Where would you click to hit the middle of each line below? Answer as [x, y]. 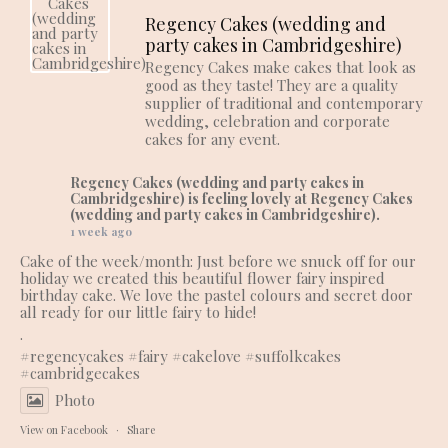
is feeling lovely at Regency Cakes [300, 199]
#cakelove [206, 356]
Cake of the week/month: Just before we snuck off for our [218, 261]
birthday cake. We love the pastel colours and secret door [216, 295]
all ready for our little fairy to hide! [138, 312]
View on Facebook [64, 430]
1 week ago [101, 232]
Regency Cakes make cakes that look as [280, 67]
